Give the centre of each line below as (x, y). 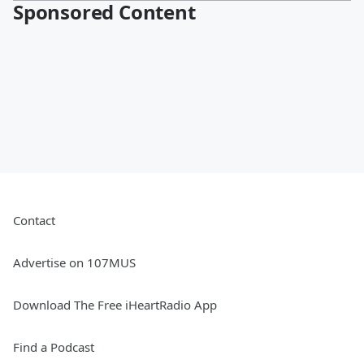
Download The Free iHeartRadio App (115, 305)
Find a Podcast (54, 347)
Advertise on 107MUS (74, 263)
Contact (34, 221)
